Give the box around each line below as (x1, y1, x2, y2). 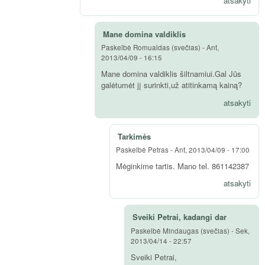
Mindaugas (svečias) (163, 225, 230, 235)
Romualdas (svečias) (133, 42, 201, 52)
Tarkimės (118, 130, 151, 142)
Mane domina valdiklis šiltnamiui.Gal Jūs (101, 68, 241, 80)
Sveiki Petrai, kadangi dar (132, 211, 227, 223)
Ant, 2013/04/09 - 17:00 (174, 144, 250, 154)
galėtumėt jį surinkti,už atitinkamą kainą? (101, 79, 242, 91)
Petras (148, 144, 169, 154)
